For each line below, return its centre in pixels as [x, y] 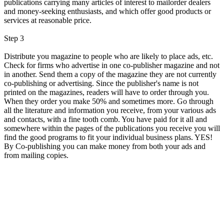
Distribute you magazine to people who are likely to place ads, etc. [108, 56]
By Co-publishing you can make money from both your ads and [105, 146]
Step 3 [14, 38]
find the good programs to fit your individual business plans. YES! [108, 137]
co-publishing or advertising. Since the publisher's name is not [101, 83]
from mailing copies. [36, 155]
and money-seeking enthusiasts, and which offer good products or [107, 11]
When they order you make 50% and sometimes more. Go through [109, 101]
